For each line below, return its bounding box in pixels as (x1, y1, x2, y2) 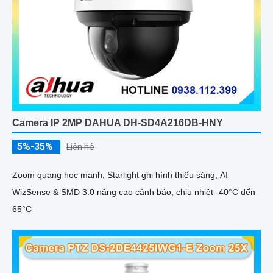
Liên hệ (66, 142, 94, 152)
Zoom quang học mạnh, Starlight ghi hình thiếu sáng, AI (12, 170, 228, 180)
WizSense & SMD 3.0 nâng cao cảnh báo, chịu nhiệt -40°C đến (12, 187, 255, 197)
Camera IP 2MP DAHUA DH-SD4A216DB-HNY (12, 118, 223, 129)
